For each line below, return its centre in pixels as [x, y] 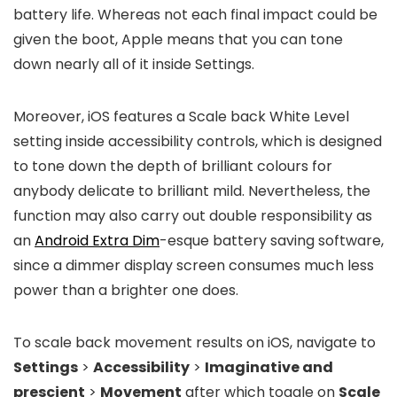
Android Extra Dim [97, 241]
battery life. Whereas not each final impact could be [195, 15]
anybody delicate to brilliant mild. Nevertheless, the [192, 191]
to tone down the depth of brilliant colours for [173, 167]
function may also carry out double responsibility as [193, 216]
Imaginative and [269, 368]
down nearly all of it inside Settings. [134, 65]
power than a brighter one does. [126, 291]
